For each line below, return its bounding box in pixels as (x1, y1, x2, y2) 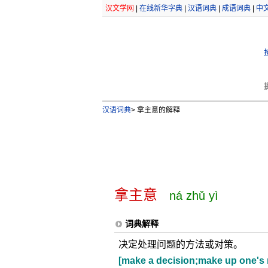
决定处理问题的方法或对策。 (118, 239, 243, 249)
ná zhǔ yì (169, 189, 218, 202)
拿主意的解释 (135, 106, 180, 114)
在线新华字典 (139, 4, 182, 13)
